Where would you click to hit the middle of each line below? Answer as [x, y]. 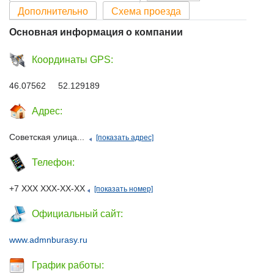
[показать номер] [124, 189]
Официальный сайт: [77, 214]
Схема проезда [146, 11]
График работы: [68, 265]
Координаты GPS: [72, 60]
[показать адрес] [125, 138]
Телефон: [53, 162]
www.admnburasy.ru [48, 240]
